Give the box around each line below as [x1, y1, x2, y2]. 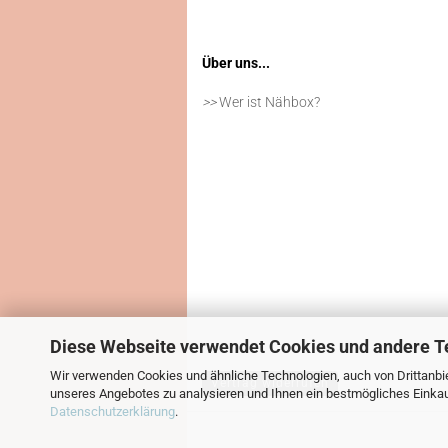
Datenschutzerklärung [50, 403, 175, 419]
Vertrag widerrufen [211, 376, 329, 390]
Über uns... [202, 55, 270, 71]
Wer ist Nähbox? [219, 94, 320, 110]
